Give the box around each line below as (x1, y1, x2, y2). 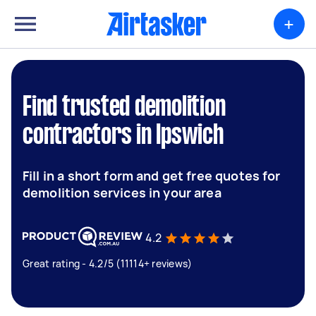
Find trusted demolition (23, 95, 226, 121)
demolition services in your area (23, 184, 221, 201)
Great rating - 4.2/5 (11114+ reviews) (23, 257, 193, 270)
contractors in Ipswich (23, 123, 224, 149)
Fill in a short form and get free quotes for (23, 167, 281, 184)
